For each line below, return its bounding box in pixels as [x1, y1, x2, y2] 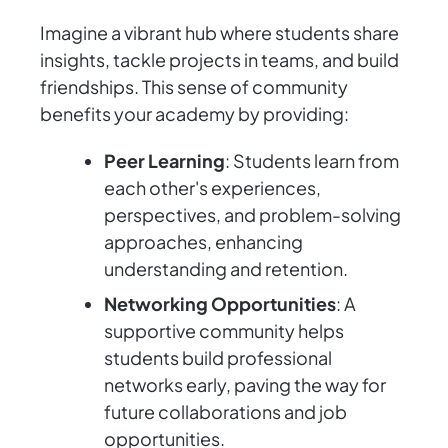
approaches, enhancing [104, 230, 303, 254]
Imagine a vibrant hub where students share [40, 21, 399, 45]
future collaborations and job [104, 400, 347, 424]
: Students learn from [225, 149, 399, 173]
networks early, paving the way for [104, 373, 386, 397]
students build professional [104, 346, 332, 370]
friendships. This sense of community [40, 75, 348, 99]
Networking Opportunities [104, 292, 336, 316]
